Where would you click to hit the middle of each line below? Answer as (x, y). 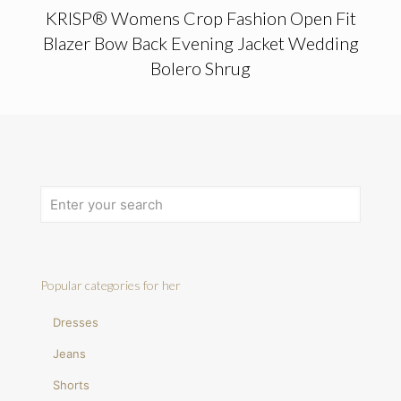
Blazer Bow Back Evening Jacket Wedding (200, 43)
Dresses (76, 322)
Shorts (72, 384)
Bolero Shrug (200, 68)
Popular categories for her (111, 285)
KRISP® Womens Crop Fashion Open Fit (200, 17)
